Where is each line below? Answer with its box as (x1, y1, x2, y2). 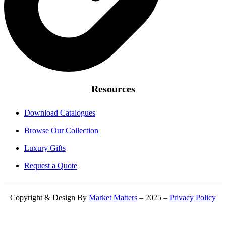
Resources (91, 83, 135, 95)
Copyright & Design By (10, 193, 89, 202)
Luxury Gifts (24, 144, 66, 153)
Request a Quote (24, 161, 77, 171)
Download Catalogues (24, 108, 95, 118)
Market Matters (89, 193, 137, 202)
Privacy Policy (169, 193, 216, 202)
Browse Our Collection (24, 126, 98, 135)
